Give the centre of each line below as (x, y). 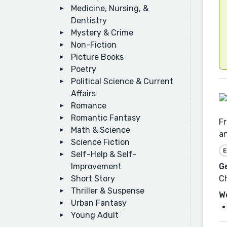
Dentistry (89, 21)
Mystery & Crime (102, 33)
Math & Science (101, 130)
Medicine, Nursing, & (110, 8)
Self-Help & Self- (104, 154)
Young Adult (95, 215)
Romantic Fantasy (106, 118)
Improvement (96, 166)
